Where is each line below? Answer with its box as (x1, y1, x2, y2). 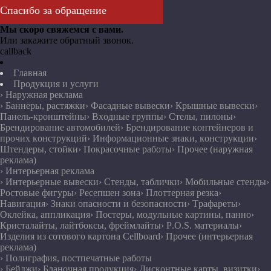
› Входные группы (87, 111, 163, 122)
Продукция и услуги (13, 78, 99, 89)
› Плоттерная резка (140, 187, 218, 198)
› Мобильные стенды (180, 176, 266, 187)
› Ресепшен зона (74, 187, 140, 198)
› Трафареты (187, 198, 238, 209)
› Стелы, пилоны (163, 111, 233, 122)
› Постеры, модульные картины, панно (90, 209, 251, 220)
